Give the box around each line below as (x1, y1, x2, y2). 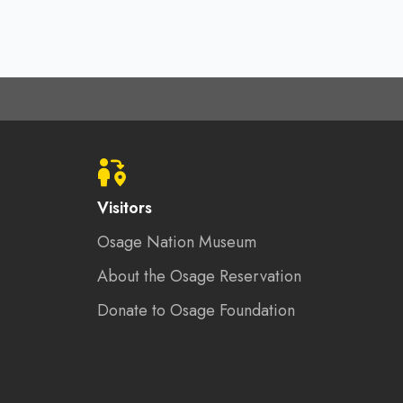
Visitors (96, 196, 152, 220)
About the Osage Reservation (96, 264, 301, 289)
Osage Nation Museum (96, 230, 256, 255)
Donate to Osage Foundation (96, 299, 295, 323)
